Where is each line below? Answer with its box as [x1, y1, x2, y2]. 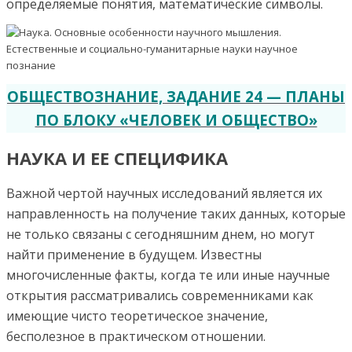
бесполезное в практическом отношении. [6, 328, 266, 345]
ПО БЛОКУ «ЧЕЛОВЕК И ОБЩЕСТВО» [35, 109, 317, 130]
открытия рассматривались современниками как [6, 287, 313, 304]
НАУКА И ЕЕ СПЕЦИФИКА [6, 145, 228, 170]
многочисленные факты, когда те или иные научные [6, 266, 330, 284]
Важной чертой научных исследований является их [6, 185, 322, 202]
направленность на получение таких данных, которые [6, 205, 346, 222]
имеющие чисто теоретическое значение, [6, 307, 268, 324]
